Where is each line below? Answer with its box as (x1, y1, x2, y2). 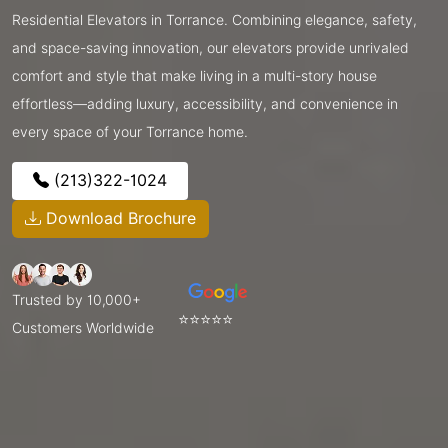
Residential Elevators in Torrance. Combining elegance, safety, (12, 11, 417, 28)
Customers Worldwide (12, 319, 154, 336)
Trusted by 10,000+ (12, 291, 141, 308)
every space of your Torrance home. (12, 123, 248, 140)
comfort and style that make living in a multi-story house (12, 67, 377, 84)
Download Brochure (41, 208, 196, 228)
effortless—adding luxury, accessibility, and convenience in (12, 95, 398, 112)
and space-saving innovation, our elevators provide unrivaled (12, 39, 409, 56)
